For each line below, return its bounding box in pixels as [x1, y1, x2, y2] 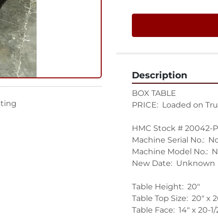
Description [132, 70, 187, 81]
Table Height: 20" [132, 182, 200, 191]
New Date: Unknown [132, 159, 215, 168]
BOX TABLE [132, 89, 176, 98]
